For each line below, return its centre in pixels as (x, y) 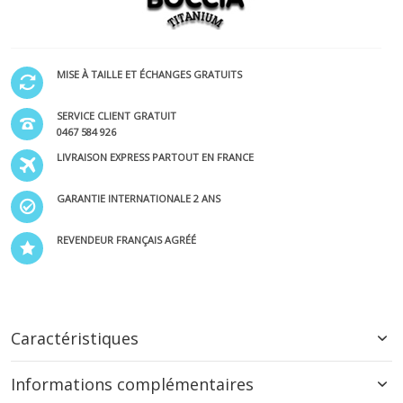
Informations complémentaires (132, 385)
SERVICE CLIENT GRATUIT (116, 116)
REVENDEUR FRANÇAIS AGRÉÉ (126, 240)
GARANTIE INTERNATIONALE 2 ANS (139, 199)
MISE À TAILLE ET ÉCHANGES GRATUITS (149, 75)
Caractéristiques (75, 339)
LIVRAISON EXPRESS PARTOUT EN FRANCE (155, 157)
